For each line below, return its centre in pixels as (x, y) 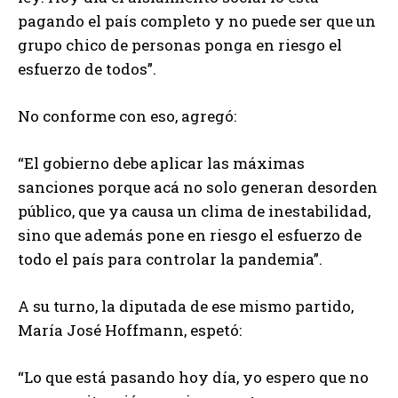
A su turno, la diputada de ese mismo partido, (186, 306)
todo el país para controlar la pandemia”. (170, 259)
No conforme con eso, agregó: (127, 116)
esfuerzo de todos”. (87, 69)
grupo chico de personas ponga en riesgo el (180, 45)
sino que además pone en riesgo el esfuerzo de (190, 235)
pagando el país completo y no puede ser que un (197, 21)
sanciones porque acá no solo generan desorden (198, 187)
